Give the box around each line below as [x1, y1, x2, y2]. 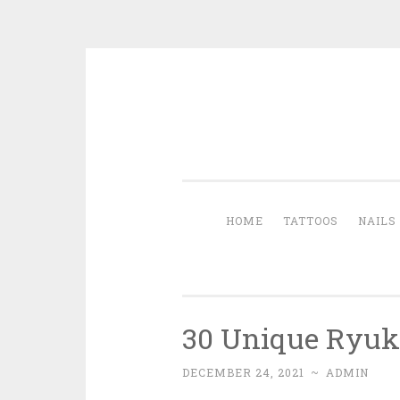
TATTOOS [283, 213, 338, 228]
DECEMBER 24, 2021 [181, 365, 304, 379]
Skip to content [181, 99, 283, 117]
